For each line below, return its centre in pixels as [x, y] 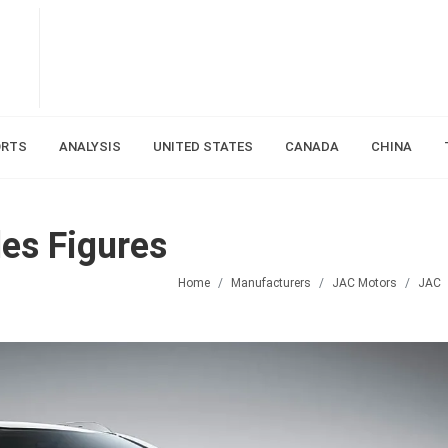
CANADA [311, 146]
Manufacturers [271, 282]
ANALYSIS [89, 146]
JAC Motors [364, 282]
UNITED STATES [202, 146]
